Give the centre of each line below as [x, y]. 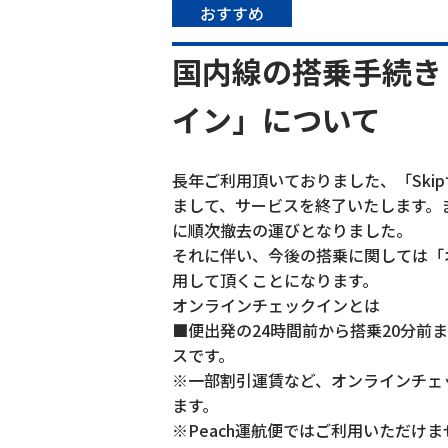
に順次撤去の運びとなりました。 [292, 230]
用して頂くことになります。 [275, 280]
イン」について [276, 119]
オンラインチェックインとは [276, 305]
